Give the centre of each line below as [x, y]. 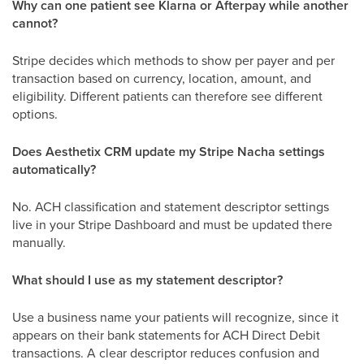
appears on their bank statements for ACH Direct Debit [166, 335]
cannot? [35, 24]
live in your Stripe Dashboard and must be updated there [172, 225]
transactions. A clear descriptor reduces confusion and [166, 353]
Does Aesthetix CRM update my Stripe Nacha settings [169, 152]
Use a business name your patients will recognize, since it [175, 317]
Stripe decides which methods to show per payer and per [173, 61]
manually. [39, 243]
